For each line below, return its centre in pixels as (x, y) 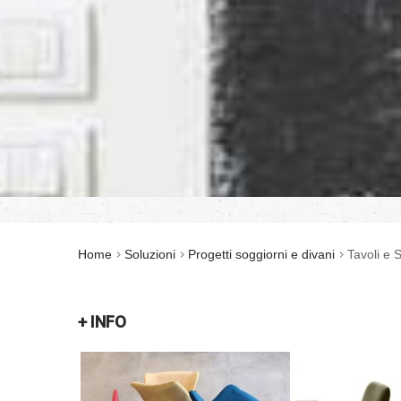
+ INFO (102, 322)
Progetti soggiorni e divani (261, 254)
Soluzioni (150, 254)
